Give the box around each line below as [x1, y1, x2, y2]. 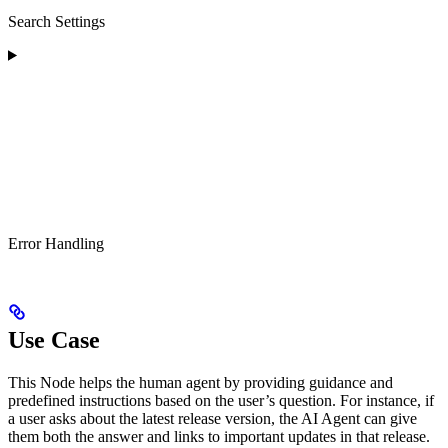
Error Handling [8, 234, 104, 252]
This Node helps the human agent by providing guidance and [8, 373, 393, 391]
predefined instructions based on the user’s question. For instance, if [8, 391, 434, 409]
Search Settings [8, 12, 105, 30]
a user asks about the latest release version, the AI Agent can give [8, 409, 417, 427]
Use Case [8, 326, 100, 353]
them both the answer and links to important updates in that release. [8, 427, 430, 445]
